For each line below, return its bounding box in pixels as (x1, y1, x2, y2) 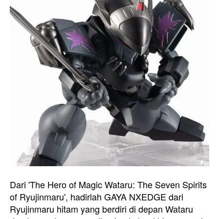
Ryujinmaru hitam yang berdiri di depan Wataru (10, 202, 193, 215)
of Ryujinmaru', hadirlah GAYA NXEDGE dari (10, 190, 183, 203)
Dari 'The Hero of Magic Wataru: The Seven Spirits (10, 178, 207, 191)
